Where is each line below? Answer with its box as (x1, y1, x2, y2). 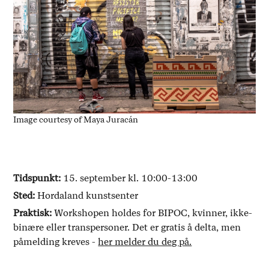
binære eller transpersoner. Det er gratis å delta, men (13, 222, 241, 234)
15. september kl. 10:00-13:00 (63, 172, 198, 184)
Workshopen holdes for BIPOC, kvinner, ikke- (52, 207, 253, 219)
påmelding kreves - (13, 236, 98, 248)
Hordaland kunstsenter (35, 190, 139, 202)
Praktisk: (13, 207, 52, 219)
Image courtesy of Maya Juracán (13, 115, 139, 125)
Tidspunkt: (13, 172, 64, 184)
